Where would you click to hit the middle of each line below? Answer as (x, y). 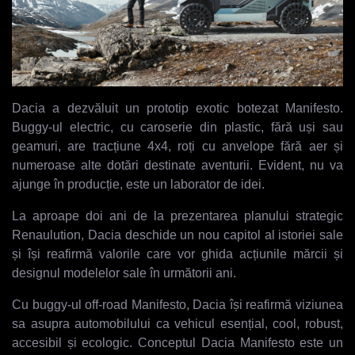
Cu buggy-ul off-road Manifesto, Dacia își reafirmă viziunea (177, 304)
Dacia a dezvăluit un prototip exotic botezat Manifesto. (177, 108)
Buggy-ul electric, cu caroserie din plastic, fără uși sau (177, 127)
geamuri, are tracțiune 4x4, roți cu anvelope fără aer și (177, 146)
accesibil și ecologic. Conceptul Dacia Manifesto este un (177, 342)
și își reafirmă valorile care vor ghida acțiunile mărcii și (177, 254)
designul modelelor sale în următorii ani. (124, 273)
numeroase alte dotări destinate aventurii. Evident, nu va (177, 165)
